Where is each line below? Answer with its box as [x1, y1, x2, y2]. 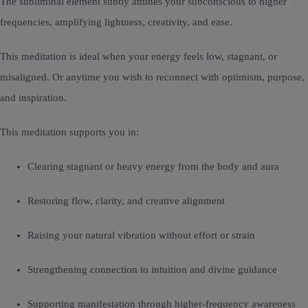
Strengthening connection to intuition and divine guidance [27, 264, 277, 276]
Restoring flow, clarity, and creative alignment [27, 195, 225, 207]
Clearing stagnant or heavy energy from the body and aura [27, 161, 279, 173]
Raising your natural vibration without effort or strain [27, 230, 255, 241]
